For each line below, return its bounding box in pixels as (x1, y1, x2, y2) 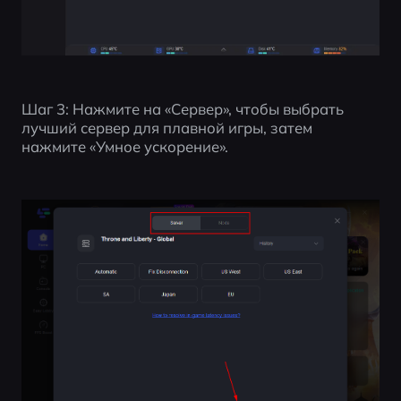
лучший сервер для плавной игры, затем (21, 117, 312, 137)
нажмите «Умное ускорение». (21, 136, 228, 156)
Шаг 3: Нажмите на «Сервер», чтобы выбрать (21, 98, 344, 118)
